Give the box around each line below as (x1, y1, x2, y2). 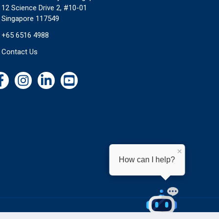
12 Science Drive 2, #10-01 (1, 3, 87, 12)
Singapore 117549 (1, 14, 59, 23)
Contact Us (1, 47, 38, 56)
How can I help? (119, 155, 175, 164)
